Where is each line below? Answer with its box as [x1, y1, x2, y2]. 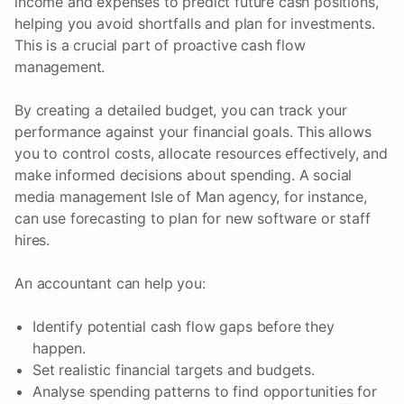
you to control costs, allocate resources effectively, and [14, 143, 388, 162]
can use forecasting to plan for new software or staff [14, 208, 371, 227]
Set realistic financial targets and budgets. [32, 360, 315, 379]
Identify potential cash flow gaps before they [32, 317, 335, 335]
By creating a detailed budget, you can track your [14, 100, 348, 119]
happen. [32, 338, 86, 357]
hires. [14, 230, 50, 249]
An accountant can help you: [14, 273, 206, 292]
